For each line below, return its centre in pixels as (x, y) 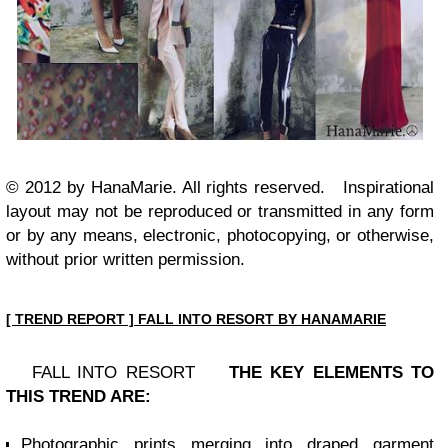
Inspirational (388, 187)
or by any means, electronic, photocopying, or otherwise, (220, 235)
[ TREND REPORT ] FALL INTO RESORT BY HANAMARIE (196, 318)
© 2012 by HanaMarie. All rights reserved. (174, 187)
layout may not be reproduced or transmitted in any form (220, 211)
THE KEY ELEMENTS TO (331, 372)
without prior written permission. (125, 259)
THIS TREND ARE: (78, 396)
